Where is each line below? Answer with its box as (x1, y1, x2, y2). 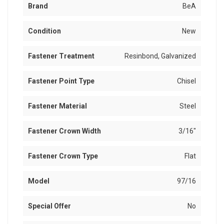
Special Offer (28, 202, 71, 210)
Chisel (177, 77, 196, 85)
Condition (28, 27, 61, 35)
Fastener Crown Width (28, 127, 101, 135)
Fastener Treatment (28, 52, 94, 60)
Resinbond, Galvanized (124, 52, 196, 60)
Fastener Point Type (28, 77, 94, 85)
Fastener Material (28, 102, 87, 110)
